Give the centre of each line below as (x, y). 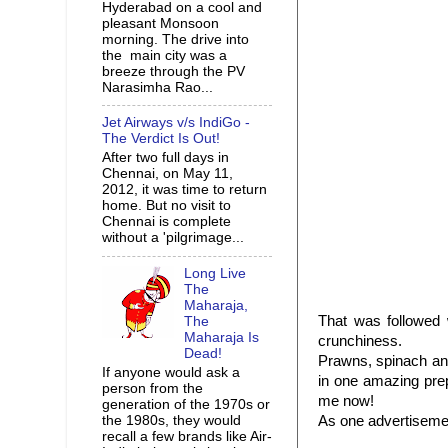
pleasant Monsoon (160, 23)
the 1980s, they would (171, 420)
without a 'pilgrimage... (173, 238)
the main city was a (164, 55)
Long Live (215, 273)
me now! (346, 401)
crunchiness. (360, 341)
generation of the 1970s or (186, 404)
